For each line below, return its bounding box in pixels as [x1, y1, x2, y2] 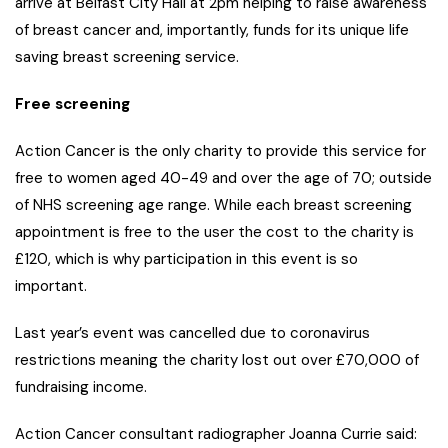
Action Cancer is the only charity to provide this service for [15, 141, 426, 162]
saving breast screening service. [15, 47, 239, 68]
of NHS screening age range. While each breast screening [15, 195, 412, 216]
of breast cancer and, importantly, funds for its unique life [15, 20, 409, 41]
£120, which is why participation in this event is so [15, 249, 358, 270]
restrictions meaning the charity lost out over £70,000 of [15, 350, 419, 371]
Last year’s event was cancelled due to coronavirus [15, 323, 370, 344]
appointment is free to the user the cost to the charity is [15, 222, 414, 243]
